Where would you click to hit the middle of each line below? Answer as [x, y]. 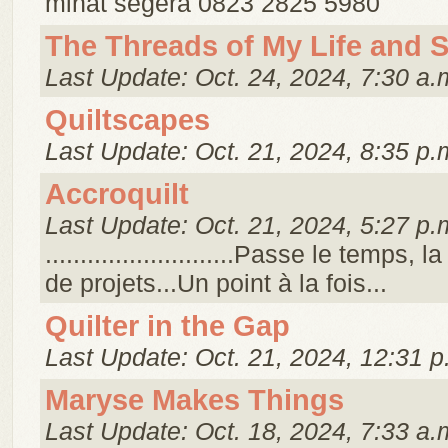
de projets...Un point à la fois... [216, 283]
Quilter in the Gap [167, 326]
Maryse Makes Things [194, 400]
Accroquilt [117, 194]
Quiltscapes [127, 120]
